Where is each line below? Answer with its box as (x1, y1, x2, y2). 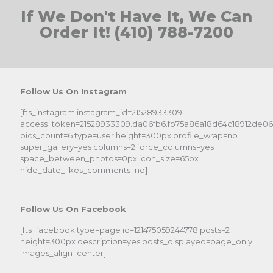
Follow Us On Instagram (20, 87, 127, 96)
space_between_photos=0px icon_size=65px (20, 154, 199, 163)
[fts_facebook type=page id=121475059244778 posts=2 (20, 225, 230, 235)
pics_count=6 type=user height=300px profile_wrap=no (20, 130, 238, 140)
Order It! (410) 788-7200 (40, 23, 233, 41)
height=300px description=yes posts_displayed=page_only (20, 236, 252, 246)
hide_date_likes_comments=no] (20, 165, 147, 175)
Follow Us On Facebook (20, 204, 126, 214)
